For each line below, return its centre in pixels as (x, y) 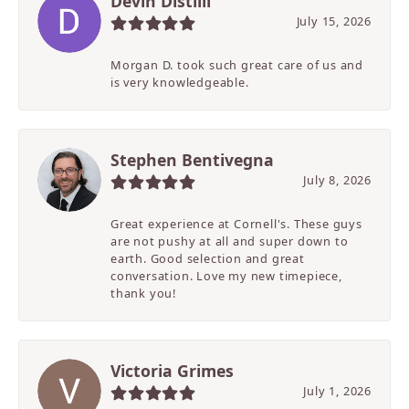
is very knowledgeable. (180, 83)
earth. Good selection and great (208, 259)
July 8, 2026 (337, 180)
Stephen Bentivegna (192, 160)
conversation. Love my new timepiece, (226, 276)
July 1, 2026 (337, 391)
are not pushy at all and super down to (230, 241)
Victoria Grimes (172, 371)
